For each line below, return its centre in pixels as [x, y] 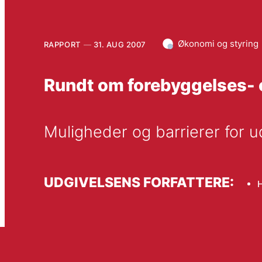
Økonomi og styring [218, 43]
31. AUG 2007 [120, 44]
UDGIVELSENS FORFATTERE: [139, 182]
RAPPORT [62, 44]
